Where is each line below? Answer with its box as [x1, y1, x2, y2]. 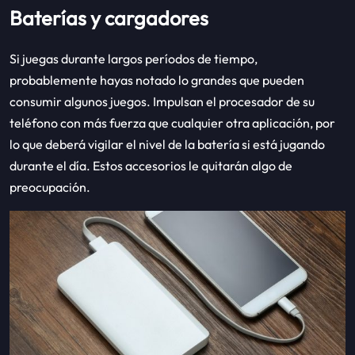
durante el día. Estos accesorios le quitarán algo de [10, 158, 292, 174]
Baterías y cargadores [10, 6, 208, 32]
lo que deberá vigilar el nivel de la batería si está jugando [10, 136, 325, 153]
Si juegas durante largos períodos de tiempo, [10, 51, 258, 67]
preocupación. [10, 179, 90, 196]
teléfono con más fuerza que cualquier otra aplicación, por [10, 115, 335, 132]
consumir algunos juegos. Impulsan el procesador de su [10, 94, 315, 110]
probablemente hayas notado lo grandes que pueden [10, 72, 304, 89]
